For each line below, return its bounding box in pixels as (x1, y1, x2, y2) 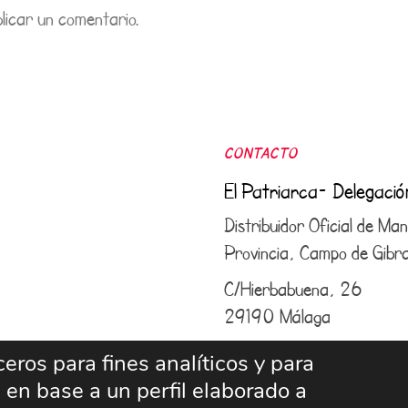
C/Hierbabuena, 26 (224, 277, 362, 301)
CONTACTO (224, 144, 298, 162)
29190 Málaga (224, 304, 331, 328)
